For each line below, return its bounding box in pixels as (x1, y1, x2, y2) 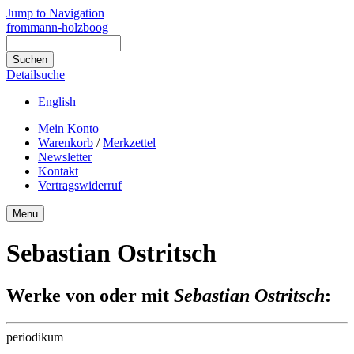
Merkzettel (103, 136, 156, 149)
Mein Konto (38, 122, 99, 135)
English (38, 95, 76, 108)
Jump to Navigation (6, 6, 104, 20)
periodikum (6, 330, 63, 344)
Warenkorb (38, 136, 93, 149)
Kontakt (38, 164, 78, 178)
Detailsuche (6, 68, 65, 81)
